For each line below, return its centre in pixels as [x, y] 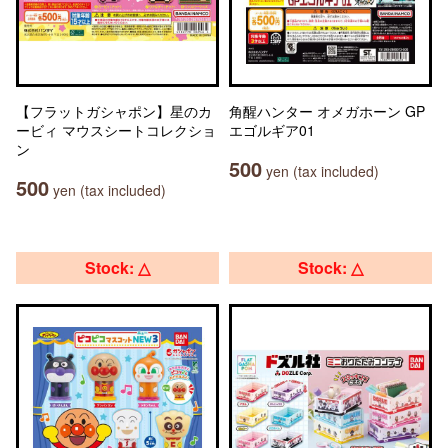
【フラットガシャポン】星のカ [114, 111]
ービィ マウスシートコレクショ [116, 130]
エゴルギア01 [272, 130]
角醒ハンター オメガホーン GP [327, 111]
